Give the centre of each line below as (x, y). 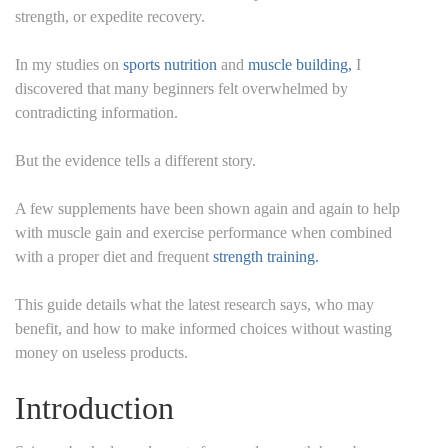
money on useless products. (101, 352)
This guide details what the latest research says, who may (194, 304)
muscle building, (300, 64)
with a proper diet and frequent (114, 256)
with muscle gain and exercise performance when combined (203, 232)
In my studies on (69, 64)
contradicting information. (96, 112)
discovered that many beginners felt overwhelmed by (181, 88)
